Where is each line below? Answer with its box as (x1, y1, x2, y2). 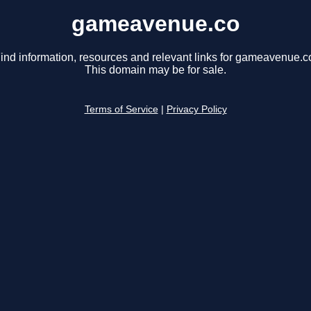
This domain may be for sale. (85, 64, 226, 76)
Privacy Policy (166, 104, 227, 115)
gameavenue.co (71, 11, 240, 36)
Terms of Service (84, 104, 158, 115)
